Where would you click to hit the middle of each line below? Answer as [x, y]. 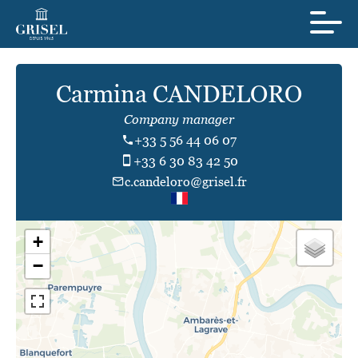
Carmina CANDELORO [179, 94]
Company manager [179, 119]
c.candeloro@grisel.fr [185, 181]
